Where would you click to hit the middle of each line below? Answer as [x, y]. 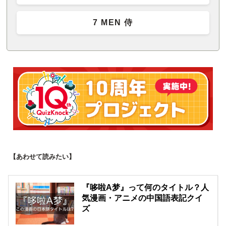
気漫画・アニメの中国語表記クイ [143, 198]
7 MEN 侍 [113, 22]
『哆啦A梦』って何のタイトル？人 [146, 188]
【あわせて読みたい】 [42, 157]
